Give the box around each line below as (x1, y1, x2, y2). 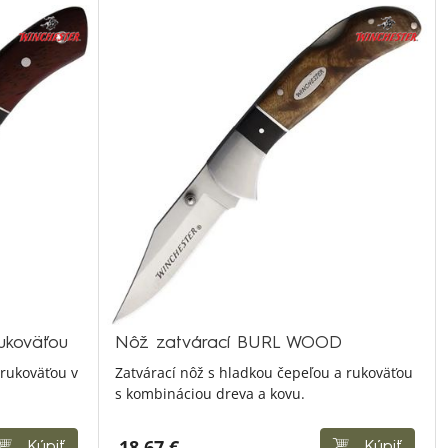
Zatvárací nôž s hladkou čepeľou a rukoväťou (115, 363, 413, 382)
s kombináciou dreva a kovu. (115, 384, 305, 403)
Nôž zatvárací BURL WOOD (115, 335, 342, 352)
